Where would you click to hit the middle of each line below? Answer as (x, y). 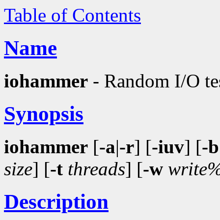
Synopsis (44, 113)
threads (96, 168)
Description (56, 201)
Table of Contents (72, 15)
